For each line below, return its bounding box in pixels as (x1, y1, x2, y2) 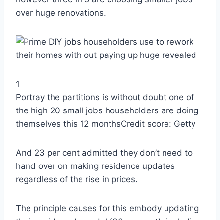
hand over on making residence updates (16, 161, 175, 171)
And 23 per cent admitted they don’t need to (16, 148, 192, 158)
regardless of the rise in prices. (16, 174, 137, 185)
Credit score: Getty (121, 119, 195, 129)
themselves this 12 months (16, 119, 121, 129)
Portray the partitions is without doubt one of (16, 92, 194, 103)
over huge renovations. (16, 8, 106, 18)
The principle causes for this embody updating (16, 203, 199, 214)
